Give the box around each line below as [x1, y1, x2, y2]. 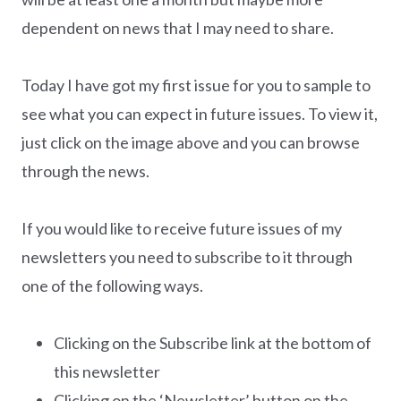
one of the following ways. [21, 276, 203, 296]
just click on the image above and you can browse [21, 132, 360, 153]
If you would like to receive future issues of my [21, 218, 342, 239]
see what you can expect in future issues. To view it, [21, 104, 378, 124]
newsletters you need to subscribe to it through [21, 247, 353, 268]
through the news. [21, 161, 152, 182]
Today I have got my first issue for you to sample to [21, 75, 371, 96]
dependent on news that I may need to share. [21, 18, 337, 38]
